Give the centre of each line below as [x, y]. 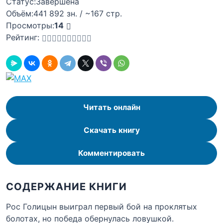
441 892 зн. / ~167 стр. [78, 13]
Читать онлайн [111, 108]
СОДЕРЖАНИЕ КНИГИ [66, 186]
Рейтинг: [23, 37]
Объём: [20, 13]
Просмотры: [30, 25]
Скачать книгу [111, 130]
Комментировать [111, 153]
